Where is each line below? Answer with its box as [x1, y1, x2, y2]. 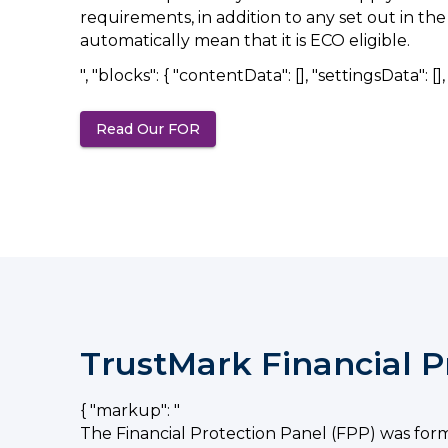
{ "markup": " [80, 401, 180, 420]
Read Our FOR [96, 120, 200, 138]
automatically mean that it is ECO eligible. [80, 31, 410, 50]
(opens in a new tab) [200, 120, 349, 138]
